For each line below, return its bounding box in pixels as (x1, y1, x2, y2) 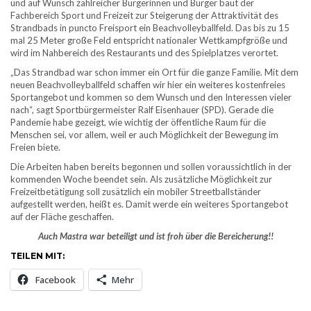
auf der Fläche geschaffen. (10, 210, 114, 222)
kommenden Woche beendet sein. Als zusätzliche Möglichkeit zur (10, 173, 272, 185)
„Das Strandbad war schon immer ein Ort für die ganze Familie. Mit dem (10, 66, 299, 78)
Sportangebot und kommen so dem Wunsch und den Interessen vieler (10, 91, 292, 103)
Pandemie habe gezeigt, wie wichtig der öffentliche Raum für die (10, 116, 266, 128)
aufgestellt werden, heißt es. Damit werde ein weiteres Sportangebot (10, 198, 288, 210)
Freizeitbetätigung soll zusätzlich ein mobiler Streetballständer (10, 185, 261, 197)
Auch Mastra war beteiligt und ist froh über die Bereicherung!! (37, 230, 274, 242)
